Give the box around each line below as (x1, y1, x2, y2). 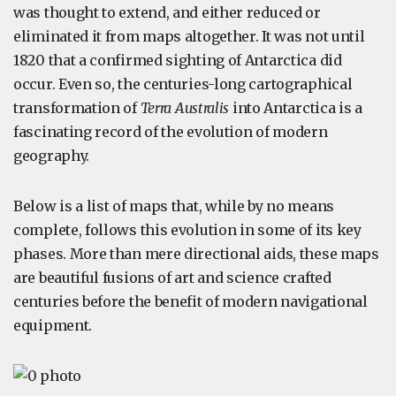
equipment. (13, 316, 92, 334)
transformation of (13, 99, 141, 117)
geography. (13, 147, 89, 164)
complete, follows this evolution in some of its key (13, 221, 362, 239)
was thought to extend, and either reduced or (13, 4, 321, 21)
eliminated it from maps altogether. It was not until (13, 27, 365, 45)
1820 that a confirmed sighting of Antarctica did (13, 51, 342, 69)
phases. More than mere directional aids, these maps (13, 245, 379, 263)
